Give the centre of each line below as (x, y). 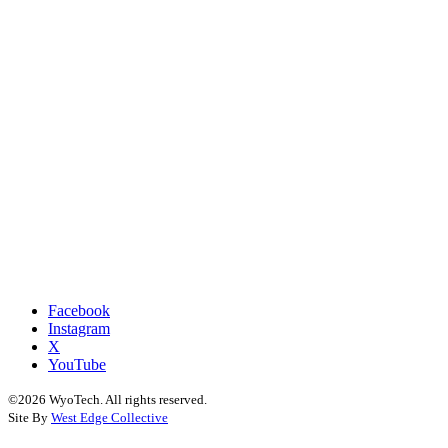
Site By (29, 418)
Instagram (79, 329)
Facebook (79, 311)
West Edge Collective (109, 418)
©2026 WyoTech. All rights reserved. (107, 400)
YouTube (77, 365)
